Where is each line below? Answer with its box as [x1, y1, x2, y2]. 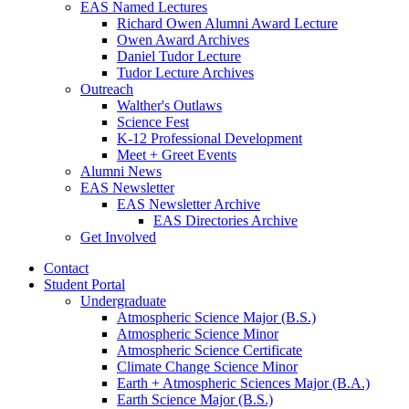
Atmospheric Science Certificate [117, 342, 302, 359]
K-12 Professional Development [117, 131, 302, 147]
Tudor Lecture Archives [117, 65, 254, 81]
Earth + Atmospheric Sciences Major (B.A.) [117, 375, 370, 392]
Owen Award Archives [117, 32, 249, 48]
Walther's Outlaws [117, 98, 222, 114]
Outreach [80, 81, 133, 98]
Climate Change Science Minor [117, 359, 298, 375]
